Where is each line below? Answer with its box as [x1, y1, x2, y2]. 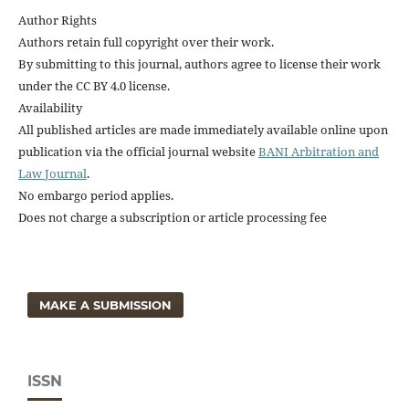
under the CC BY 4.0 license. [17, 77, 170, 94]
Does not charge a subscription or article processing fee [17, 208, 327, 225]
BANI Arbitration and [257, 142, 379, 160]
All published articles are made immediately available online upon [17, 121, 388, 138]
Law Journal [17, 164, 87, 182]
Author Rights [17, 11, 97, 28]
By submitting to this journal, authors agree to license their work [17, 55, 381, 72]
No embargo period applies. [17, 186, 173, 204]
